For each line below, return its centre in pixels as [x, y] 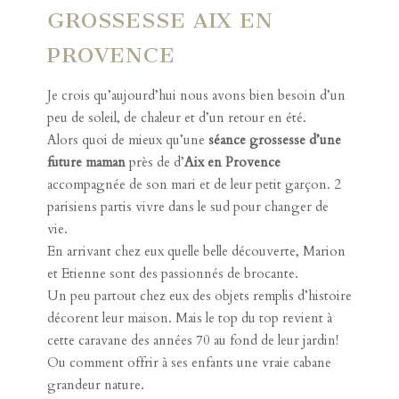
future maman [86, 162]
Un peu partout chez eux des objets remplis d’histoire [199, 295]
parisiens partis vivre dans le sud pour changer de [187, 206]
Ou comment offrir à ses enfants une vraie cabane [189, 362]
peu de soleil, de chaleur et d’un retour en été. [176, 117]
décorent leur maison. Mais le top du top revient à [189, 318]
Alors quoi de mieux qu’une [127, 139]
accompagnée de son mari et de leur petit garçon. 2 [194, 184]
